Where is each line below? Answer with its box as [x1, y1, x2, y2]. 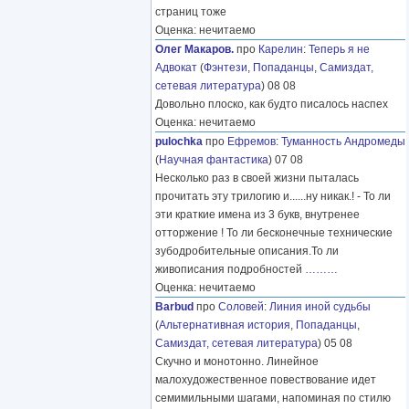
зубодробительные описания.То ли [155, 245, 339, 258]
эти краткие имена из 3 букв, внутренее [155, 208, 360, 222]
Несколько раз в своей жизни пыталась [155, 172, 359, 185]
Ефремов [227, 135, 276, 149]
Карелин [258, 43, 303, 57]
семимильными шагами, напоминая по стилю [155, 392, 391, 405]
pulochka [155, 135, 203, 149]
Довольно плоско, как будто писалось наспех [155, 98, 388, 111]
